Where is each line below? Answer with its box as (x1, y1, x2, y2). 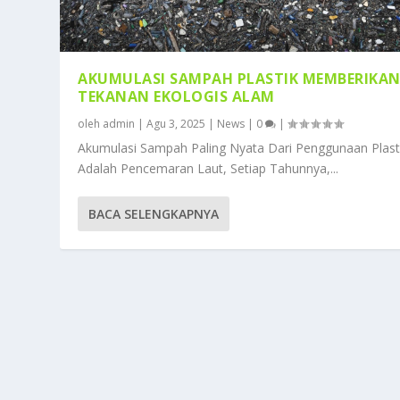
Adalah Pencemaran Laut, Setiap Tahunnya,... (78, 159, 339, 177)
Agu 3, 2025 (146, 115, 206, 131)
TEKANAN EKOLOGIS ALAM (78, 86, 275, 106)
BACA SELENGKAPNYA (88, 204, 220, 222)
